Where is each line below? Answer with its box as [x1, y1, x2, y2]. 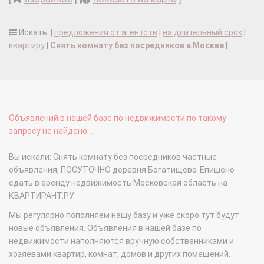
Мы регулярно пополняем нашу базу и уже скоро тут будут [9, 210, 239, 220]
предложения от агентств [54, 28, 157, 38]
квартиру [9, 41, 45, 51]
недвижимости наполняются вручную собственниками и [9, 236, 234, 246]
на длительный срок [163, 28, 242, 38]
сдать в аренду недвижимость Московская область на [9, 178, 227, 188]
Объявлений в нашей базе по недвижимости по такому [9, 113, 226, 123]
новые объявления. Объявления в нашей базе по [9, 223, 202, 233]
